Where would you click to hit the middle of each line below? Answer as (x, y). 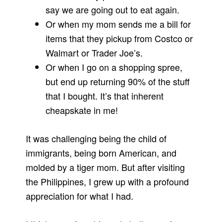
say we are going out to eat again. (113, 10)
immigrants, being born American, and (101, 153)
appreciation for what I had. (80, 196)
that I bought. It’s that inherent (105, 96)
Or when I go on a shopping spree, (114, 67)
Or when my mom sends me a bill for (118, 24)
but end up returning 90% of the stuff (118, 82)
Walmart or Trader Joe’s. (94, 53)
